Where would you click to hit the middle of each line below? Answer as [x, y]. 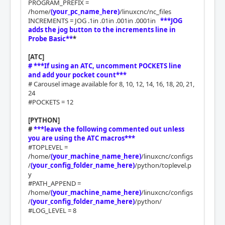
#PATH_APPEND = [54, 183]
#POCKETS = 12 [51, 102]
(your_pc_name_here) [85, 11]
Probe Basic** [50, 38]
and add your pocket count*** [77, 75]
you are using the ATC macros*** [82, 138]
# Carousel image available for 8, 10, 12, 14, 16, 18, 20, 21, [111, 84]
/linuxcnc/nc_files [145, 11]
